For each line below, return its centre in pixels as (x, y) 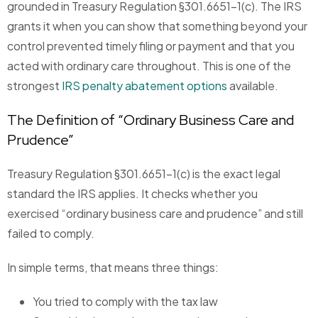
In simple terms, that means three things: (113, 268)
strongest (34, 86)
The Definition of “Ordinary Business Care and (150, 120)
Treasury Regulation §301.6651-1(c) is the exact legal (144, 174)
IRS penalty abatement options (144, 86)
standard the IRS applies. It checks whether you (132, 194)
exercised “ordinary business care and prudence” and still (155, 214)
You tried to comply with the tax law (125, 302)
